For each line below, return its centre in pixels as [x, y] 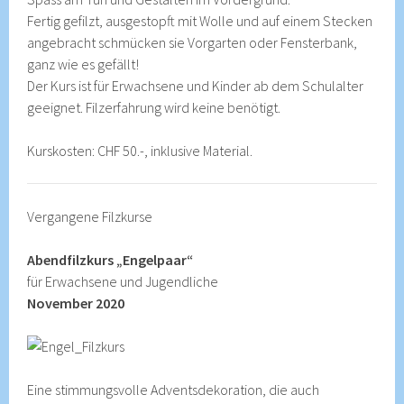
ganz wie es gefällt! [83, 64]
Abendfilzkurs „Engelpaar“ [110, 259]
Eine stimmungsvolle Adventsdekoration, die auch [174, 389]
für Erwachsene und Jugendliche [123, 281]
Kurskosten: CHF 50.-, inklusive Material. [140, 150]
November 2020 [76, 303]
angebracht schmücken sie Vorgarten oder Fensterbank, [193, 42]
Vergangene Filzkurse [90, 216]
